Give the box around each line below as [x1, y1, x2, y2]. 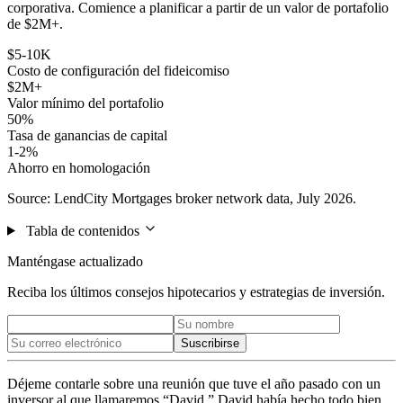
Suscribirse [181, 336, 239, 350]
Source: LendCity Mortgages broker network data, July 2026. [7, 190, 356, 206]
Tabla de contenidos [25, 222, 139, 238]
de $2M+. [7, 15, 63, 31]
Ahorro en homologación [7, 159, 150, 175]
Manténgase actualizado [7, 253, 143, 269]
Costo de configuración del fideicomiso [7, 62, 229, 78]
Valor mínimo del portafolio [7, 94, 164, 111]
